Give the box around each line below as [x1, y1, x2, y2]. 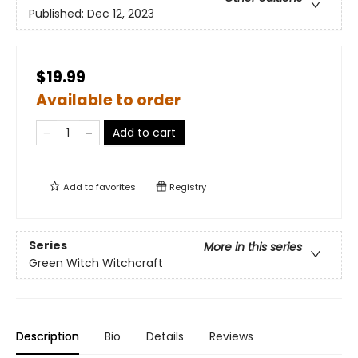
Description [16, 328, 79, 344]
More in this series [204, 239, 302, 256]
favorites [96, 181, 136, 193]
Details [146, 328, 184, 344]
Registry [167, 181, 206, 193]
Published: [29, 6, 87, 22]
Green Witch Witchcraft [29, 255, 163, 272]
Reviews [209, 328, 253, 344]
